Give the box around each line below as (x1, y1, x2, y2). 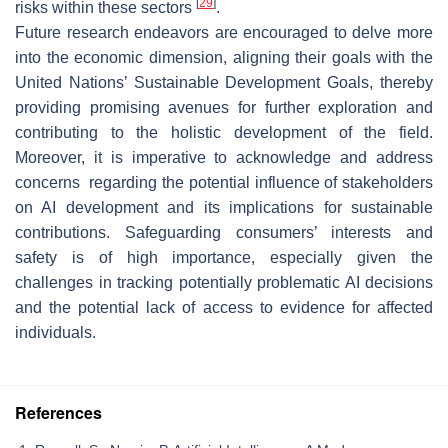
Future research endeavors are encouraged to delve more (15, 23, 433, 41)
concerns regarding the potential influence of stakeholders (15, 173, 433, 191)
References (15, 400, 102, 424)
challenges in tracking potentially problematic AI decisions (15, 273, 433, 291)
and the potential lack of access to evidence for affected (15, 298, 433, 316)
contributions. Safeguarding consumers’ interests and (15, 223, 433, 241)
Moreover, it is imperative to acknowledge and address (15, 148, 433, 166)
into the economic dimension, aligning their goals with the (15, 48, 433, 66)
